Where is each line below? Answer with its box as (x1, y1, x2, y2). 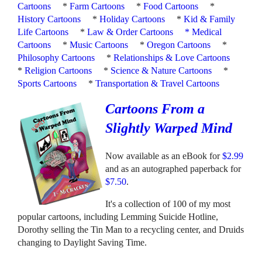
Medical (192, 27, 222, 37)
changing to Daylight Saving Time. (18, 237, 147, 248)
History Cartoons (18, 14, 81, 25)
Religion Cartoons (25, 65, 92, 76)
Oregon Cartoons (147, 40, 211, 50)
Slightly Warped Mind (105, 120, 233, 136)
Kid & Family (184, 14, 236, 25)
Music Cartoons (70, 40, 129, 50)
